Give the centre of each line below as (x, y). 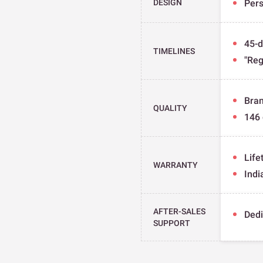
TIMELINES (174, 51)
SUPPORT (172, 223)
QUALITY (170, 108)
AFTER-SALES (179, 211)
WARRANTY (176, 165)
